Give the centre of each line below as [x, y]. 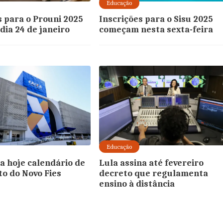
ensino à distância [137, 184]
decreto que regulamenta [154, 173]
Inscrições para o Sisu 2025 [156, 19]
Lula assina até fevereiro [152, 163]
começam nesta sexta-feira [156, 30]
